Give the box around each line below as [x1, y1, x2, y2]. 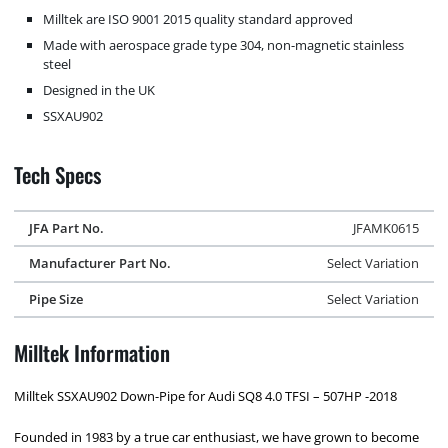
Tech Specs [14, 159, 103, 191]
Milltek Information [14, 336, 171, 368]
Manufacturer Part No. [28, 254, 171, 273]
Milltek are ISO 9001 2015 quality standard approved [43, 9, 354, 28]
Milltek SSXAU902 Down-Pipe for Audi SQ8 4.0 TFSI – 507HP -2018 [14, 387, 398, 406]
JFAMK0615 [353, 218, 420, 237]
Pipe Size [28, 289, 83, 308]
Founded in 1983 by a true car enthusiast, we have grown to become [14, 427, 420, 446]
